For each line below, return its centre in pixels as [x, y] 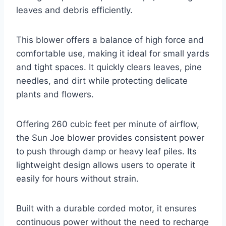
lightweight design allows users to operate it [106, 165]
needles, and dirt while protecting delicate [102, 80]
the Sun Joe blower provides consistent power [110, 137]
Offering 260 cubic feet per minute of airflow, [108, 124]
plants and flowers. [55, 94]
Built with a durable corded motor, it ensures [106, 208]
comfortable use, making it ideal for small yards [113, 53]
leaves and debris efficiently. [74, 10]
